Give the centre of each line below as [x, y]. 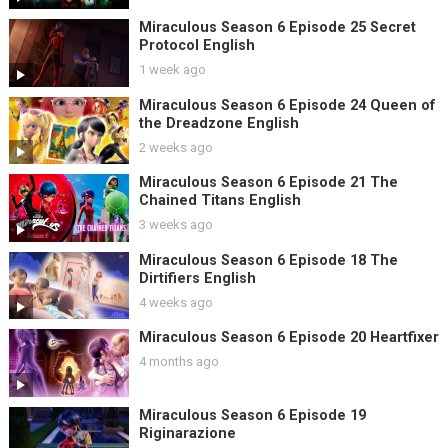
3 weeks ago [175, 225]
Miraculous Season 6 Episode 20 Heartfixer [288, 338]
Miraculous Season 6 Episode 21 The [268, 183]
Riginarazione [187, 433]
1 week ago [172, 70]
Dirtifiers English [197, 278]
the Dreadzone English [218, 123]
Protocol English [196, 46]
